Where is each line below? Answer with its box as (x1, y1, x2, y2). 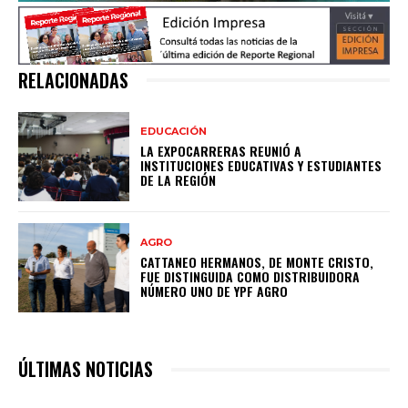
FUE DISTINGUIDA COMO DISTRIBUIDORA (140, 266, 361, 286)
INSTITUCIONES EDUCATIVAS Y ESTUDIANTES (140, 155, 382, 175)
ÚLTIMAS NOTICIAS (18, 355, 153, 383)
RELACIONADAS (18, 66, 128, 95)
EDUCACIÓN (140, 124, 208, 138)
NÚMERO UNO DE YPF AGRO (140, 280, 289, 301)
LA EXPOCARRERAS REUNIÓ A (140, 140, 302, 160)
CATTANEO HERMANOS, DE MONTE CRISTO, (140, 251, 374, 271)
